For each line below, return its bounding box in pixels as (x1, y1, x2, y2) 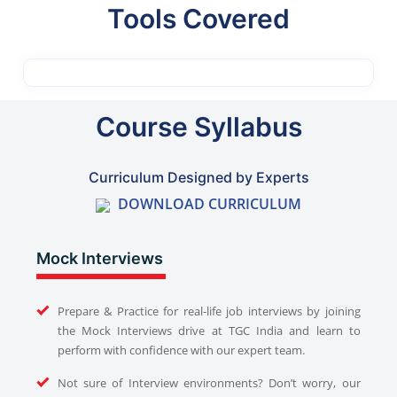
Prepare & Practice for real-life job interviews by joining (57, 303, 361, 320)
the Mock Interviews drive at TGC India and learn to (57, 323, 361, 339)
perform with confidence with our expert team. (57, 342, 305, 359)
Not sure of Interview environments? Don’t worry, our (57, 375, 361, 392)
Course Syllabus (95, 111, 302, 144)
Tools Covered (107, 3, 290, 35)
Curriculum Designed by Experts (88, 168, 309, 187)
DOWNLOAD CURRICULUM (114, 194, 301, 214)
